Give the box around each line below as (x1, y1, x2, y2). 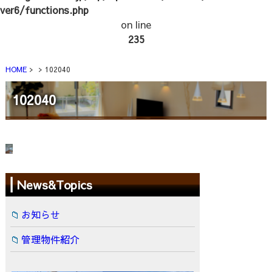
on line (121, 18, 151, 31)
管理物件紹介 (21, 233, 80, 246)
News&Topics (16, 176, 92, 192)
